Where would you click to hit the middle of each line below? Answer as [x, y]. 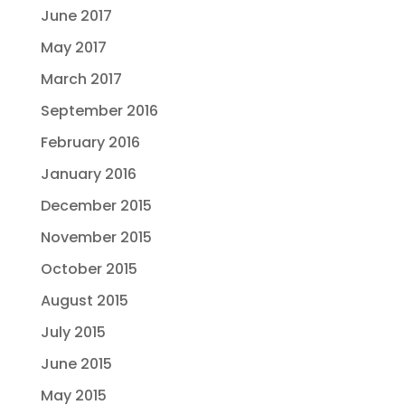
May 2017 [73, 47]
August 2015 [84, 301]
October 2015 [89, 269]
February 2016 [90, 142]
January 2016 [88, 174]
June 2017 [76, 16]
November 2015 [96, 237]
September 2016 [99, 111]
